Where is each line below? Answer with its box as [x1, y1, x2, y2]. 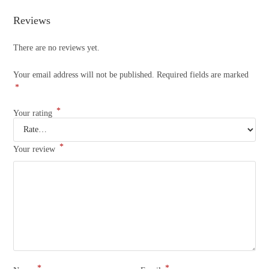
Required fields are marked [157, 70, 249, 80]
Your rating [13, 109, 55, 118]
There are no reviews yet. [13, 43, 100, 53]
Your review [13, 145, 58, 154]
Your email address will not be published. [13, 70, 155, 80]
